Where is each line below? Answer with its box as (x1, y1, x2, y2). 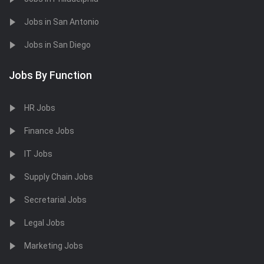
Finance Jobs (24, 126, 74, 136)
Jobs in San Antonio (24, 17, 99, 27)
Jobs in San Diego (24, 40, 91, 49)
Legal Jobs (24, 218, 65, 227)
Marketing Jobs (24, 241, 83, 250)
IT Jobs (24, 149, 52, 159)
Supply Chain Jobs (24, 172, 93, 181)
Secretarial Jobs (24, 195, 87, 204)
